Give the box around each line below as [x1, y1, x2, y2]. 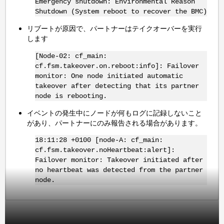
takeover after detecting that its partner [34, 81, 199, 90]
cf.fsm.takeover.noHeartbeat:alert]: [34, 146, 175, 154]
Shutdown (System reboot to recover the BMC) [34, 7, 207, 15]
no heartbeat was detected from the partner [34, 166, 203, 174]
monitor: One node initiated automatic [34, 71, 183, 80]
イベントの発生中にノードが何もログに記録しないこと [27, 108, 202, 117]
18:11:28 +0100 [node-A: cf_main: [34, 136, 163, 144]
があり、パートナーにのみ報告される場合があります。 [27, 118, 202, 127]
